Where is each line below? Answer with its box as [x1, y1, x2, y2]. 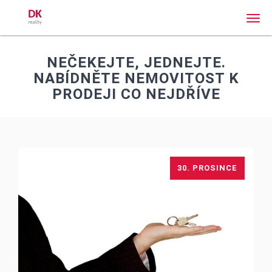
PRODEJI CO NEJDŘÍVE [52, 86, 220, 103]
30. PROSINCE [177, 163, 237, 172]
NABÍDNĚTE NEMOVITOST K [33, 70, 239, 87]
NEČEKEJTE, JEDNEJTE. [46, 54, 226, 71]
